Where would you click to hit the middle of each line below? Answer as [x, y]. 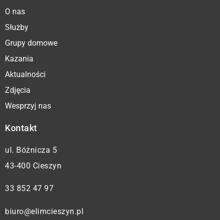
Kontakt [21, 128]
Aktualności [25, 74]
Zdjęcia [18, 90]
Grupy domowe [31, 43]
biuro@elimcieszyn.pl [44, 211]
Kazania [19, 58]
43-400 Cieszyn [33, 165]
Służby [17, 27]
